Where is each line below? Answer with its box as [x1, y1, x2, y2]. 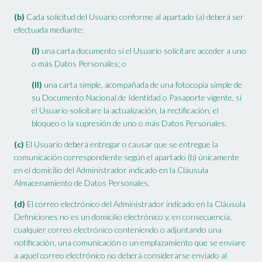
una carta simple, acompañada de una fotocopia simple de [42, 80, 242, 90]
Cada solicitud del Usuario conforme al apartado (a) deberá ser [25, 12, 244, 22]
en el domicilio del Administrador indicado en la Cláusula [14, 165, 208, 175]
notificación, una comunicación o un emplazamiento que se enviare [14, 237, 246, 248]
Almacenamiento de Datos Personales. [14, 178, 150, 188]
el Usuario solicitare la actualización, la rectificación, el [32, 105, 219, 116]
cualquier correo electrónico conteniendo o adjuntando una [14, 225, 222, 235]
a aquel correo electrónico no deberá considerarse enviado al [14, 250, 227, 261]
